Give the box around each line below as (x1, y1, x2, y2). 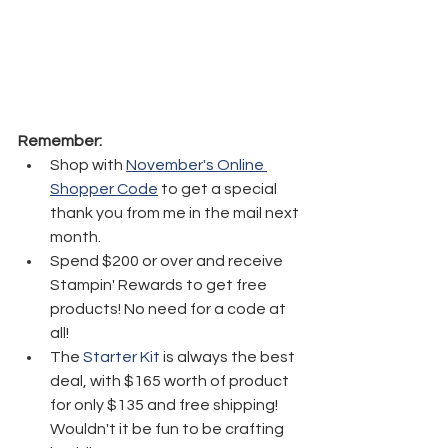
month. (50, 228, 101, 245)
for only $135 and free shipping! (50, 396, 281, 413)
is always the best (160, 348, 298, 365)
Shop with (50, 156, 126, 173)
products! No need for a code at (50, 300, 289, 317)
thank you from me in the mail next (50, 204, 302, 221)
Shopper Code (50, 180, 158, 197)
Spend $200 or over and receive (50, 252, 286, 269)
